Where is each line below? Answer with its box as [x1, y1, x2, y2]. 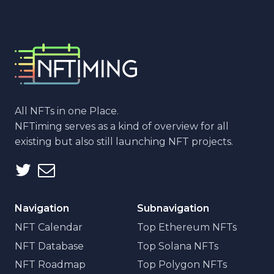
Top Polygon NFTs [137, 259, 227, 271]
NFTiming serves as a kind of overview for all [15, 120, 229, 132]
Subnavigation [137, 202, 209, 214]
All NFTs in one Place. [15, 105, 119, 117]
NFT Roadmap [15, 259, 86, 271]
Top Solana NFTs [137, 240, 218, 252]
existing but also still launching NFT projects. [15, 135, 233, 147]
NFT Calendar [15, 221, 83, 233]
